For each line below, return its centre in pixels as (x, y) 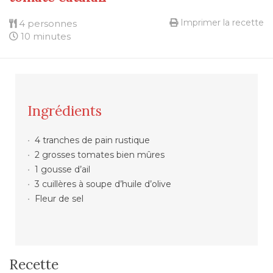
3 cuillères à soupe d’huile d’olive (103, 184)
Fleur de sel (59, 199)
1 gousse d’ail (62, 170)
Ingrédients (65, 111)
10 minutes (46, 37)
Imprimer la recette (221, 23)
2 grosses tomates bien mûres (99, 155)
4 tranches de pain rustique (92, 140)
